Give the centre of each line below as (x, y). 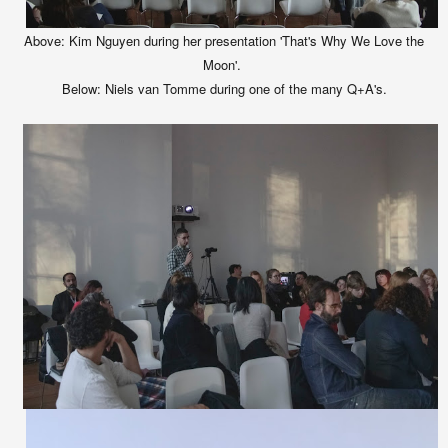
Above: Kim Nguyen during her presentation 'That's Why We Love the (224, 41)
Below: (81, 89)
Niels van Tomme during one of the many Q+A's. (243, 89)
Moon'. (224, 65)
